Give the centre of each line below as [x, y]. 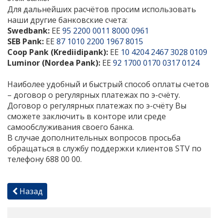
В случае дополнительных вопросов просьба [94, 137]
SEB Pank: [26, 41]
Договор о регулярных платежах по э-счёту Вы [97, 105]
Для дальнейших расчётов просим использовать [102, 9]
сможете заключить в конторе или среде [87, 116]
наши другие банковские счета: [67, 20]
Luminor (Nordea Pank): [54, 63]
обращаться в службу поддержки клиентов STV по [104, 148]
